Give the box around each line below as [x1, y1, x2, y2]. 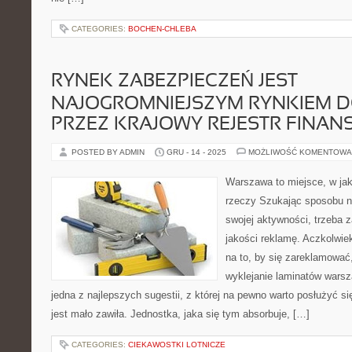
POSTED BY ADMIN [71, 148, 147, 156]
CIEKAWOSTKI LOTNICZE [128, 340, 225, 349]
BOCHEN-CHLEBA [128, 24, 196, 33]
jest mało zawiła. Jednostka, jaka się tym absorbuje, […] [51, 308, 310, 320]
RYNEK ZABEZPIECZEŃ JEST [51, 73, 298, 90]
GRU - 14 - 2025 [167, 148, 226, 156]
